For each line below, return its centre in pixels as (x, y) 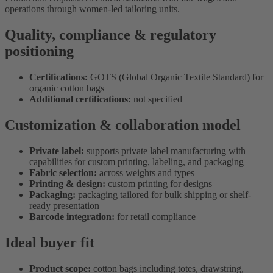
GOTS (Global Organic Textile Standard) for (175, 77)
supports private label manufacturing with (165, 151)
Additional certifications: (80, 99)
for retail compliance (155, 216)
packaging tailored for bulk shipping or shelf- (163, 194)
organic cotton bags (67, 88)
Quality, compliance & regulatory (111, 35)
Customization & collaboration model (123, 125)
